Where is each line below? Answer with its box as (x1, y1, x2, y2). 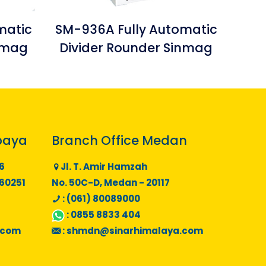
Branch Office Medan (52, 131, 187, 149)
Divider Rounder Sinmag (59, 39, 213, 56)
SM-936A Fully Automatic (55, 20, 217, 38)
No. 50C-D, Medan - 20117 (52, 176, 170, 189)
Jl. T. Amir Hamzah (61, 160, 147, 173)
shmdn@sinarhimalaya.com (66, 224, 203, 237)
